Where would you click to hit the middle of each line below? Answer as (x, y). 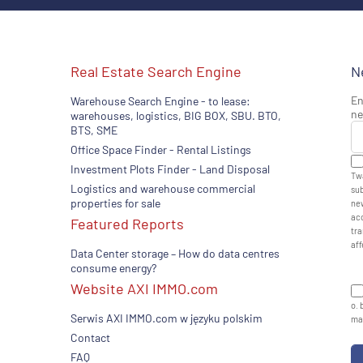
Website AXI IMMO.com (145, 288)
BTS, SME (94, 130)
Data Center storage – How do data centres (175, 253)
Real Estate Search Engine (156, 71)
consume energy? (114, 268)
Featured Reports (128, 224)
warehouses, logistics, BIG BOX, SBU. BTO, (176, 115)
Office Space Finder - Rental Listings (161, 149)
